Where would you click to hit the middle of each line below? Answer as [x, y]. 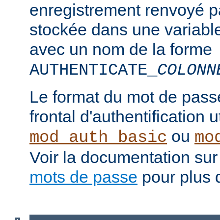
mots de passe [83, 177]
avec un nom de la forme [121, 49]
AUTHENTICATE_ [93, 70]
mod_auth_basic [98, 138]
